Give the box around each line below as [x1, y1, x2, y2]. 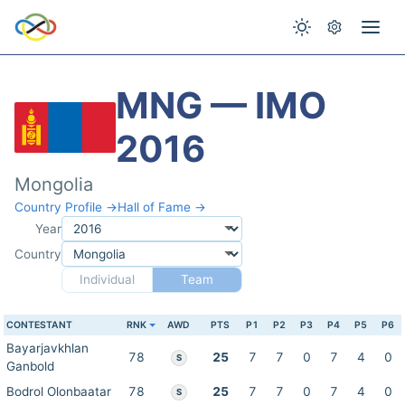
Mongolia [14, 174, 93, 195]
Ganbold [6, 359, 54, 373]
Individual [79, 272, 135, 287]
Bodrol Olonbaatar [6, 384, 111, 399]
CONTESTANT [6, 319, 72, 331]
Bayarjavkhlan [6, 341, 89, 355]
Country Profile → [14, 200, 118, 214]
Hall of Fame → [118, 200, 206, 214]
